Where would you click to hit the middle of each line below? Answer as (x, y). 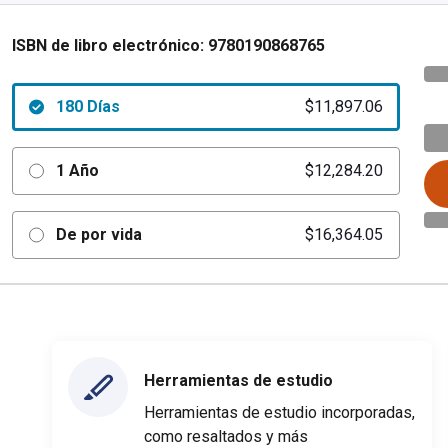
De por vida (98, 234)
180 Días (87, 106)
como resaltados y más (226, 436)
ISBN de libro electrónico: (108, 45)
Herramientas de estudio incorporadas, (279, 412)
